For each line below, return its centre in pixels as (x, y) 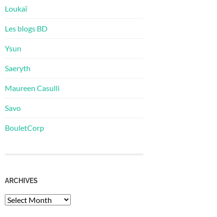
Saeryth (18, 68)
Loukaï (16, 9)
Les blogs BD (26, 29)
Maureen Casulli (32, 88)
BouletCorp (24, 128)
